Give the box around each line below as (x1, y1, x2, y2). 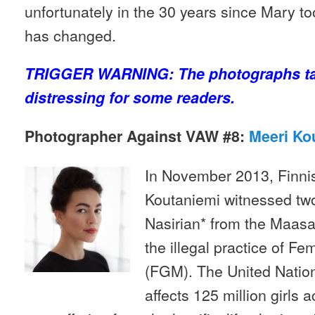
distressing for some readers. (25, 86, 235, 109)
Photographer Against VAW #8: (25, 125, 249, 148)
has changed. (25, 23, 116, 46)
